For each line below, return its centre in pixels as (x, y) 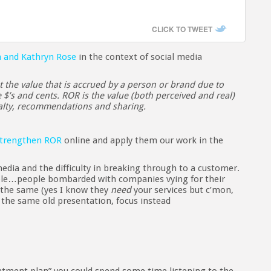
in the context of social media (139, 57)
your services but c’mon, (182, 190)
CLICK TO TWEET (182, 29)
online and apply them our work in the (142, 141)
